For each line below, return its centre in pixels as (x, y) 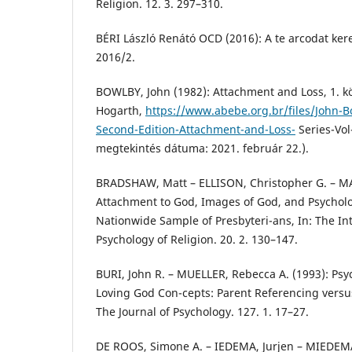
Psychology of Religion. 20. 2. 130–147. (197, 240)
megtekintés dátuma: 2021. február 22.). (202, 148)
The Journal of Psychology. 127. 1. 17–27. (202, 312)
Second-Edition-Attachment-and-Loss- (196, 130)
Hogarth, (121, 111)
